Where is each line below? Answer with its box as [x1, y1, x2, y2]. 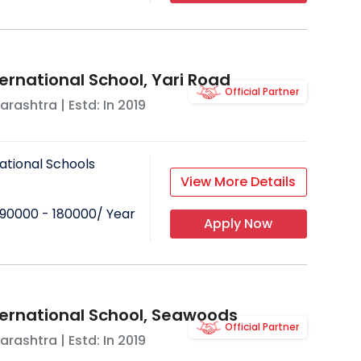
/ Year [96, 205, 135, 224]
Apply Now [204, 214, 273, 234]
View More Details [180, 172, 297, 192]
